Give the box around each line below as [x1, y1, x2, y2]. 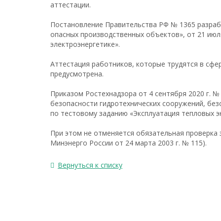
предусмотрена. [50, 69, 104, 78]
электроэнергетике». [50, 39, 120, 49]
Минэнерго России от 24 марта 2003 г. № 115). [50, 138, 207, 147]
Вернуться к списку [58, 160, 122, 170]
